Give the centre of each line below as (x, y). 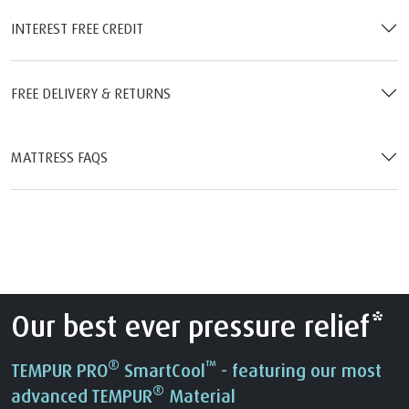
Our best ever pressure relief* (198, 325)
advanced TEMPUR (82, 395)
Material (200, 395)
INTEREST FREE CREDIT (77, 28)
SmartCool (163, 370)
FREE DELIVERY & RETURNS (91, 93)
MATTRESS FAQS (59, 157)
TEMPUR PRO (59, 370)
